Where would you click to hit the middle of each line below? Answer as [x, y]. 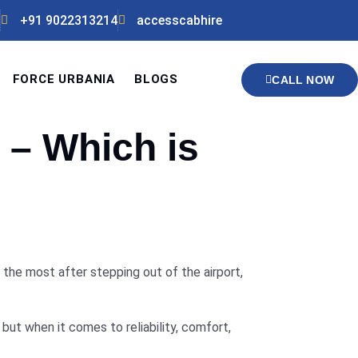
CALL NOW [303, 80]
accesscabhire [180, 20]
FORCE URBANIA [64, 79]
